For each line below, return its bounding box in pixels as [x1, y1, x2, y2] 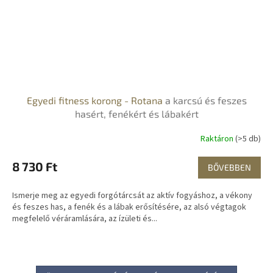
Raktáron [200, 132, 235, 145]
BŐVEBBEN [208, 162, 251, 173]
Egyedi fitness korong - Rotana [26, 94, 165, 107]
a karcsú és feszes [165, 94, 247, 107]
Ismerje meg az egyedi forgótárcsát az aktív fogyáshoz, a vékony [12, 190, 252, 202]
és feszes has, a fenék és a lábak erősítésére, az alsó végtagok [12, 201, 246, 214]
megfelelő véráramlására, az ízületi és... [12, 213, 157, 225]
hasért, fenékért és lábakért [74, 108, 199, 120]
